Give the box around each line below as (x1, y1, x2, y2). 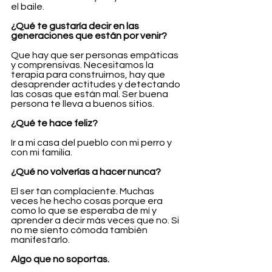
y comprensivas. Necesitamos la (11, 60, 155, 70)
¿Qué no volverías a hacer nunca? (11, 167, 161, 177)
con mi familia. (11, 148, 72, 158)
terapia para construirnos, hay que (11, 70, 167, 80)
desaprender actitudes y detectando (11, 80, 182, 90)
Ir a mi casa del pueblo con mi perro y (11, 138, 174, 148)
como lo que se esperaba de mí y (11, 206, 158, 216)
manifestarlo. (11, 235, 70, 245)
